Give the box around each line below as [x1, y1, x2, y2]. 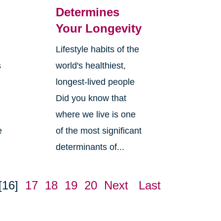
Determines [55, 5, 119, 19]
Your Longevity [55, 22, 142, 36]
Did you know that [55, 93, 126, 104]
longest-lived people [55, 77, 135, 87]
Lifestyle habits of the [55, 44, 139, 55]
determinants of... [55, 142, 124, 152]
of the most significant [55, 126, 142, 136]
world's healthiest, [55, 61, 126, 71]
